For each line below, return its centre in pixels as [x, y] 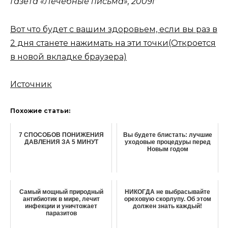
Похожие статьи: [40, 110]
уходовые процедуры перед [167, 142]
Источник [31, 84]
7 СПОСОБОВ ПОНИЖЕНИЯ [61, 135]
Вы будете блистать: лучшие [167, 135]
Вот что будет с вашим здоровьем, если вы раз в [114, 29]
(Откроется [192, 43]
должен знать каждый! [167, 206]
